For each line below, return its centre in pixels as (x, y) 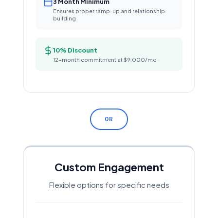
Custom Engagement (109, 167)
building (64, 18)
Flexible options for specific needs (109, 185)
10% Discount (75, 50)
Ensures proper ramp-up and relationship (109, 11)
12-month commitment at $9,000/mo (105, 60)
